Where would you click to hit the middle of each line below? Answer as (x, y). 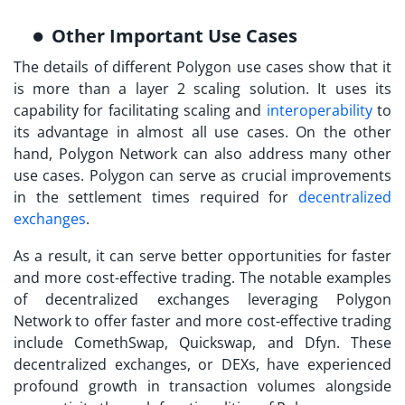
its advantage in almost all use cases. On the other (202, 132)
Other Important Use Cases (174, 35)
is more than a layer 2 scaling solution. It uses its (202, 88)
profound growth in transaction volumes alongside (202, 386)
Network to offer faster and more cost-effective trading (202, 320)
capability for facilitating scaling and (140, 110)
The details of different (95, 66)
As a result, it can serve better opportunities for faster (202, 255)
